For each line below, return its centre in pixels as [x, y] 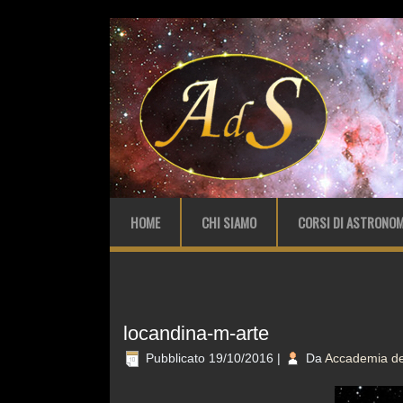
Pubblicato [175, 358]
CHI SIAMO [229, 222]
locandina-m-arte [196, 333]
